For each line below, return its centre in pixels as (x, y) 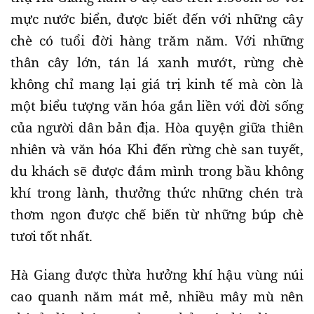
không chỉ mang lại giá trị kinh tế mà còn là (157, 84)
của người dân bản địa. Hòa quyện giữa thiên (157, 128)
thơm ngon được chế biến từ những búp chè (157, 215)
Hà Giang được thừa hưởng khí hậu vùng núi (157, 275)
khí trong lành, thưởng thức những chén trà (157, 193)
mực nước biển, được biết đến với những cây (157, 19)
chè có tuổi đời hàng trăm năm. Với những (157, 41)
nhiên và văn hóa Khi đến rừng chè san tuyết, (157, 150)
